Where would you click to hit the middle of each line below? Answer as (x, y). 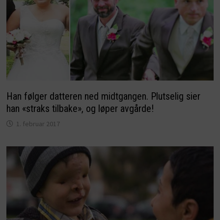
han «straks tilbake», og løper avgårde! (80, 108)
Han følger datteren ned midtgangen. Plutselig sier (103, 96)
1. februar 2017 (38, 124)
